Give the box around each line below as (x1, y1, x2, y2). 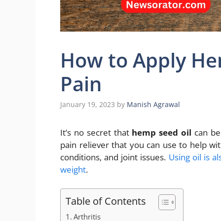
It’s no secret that (60, 127, 132, 139)
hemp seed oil (132, 127, 192, 139)
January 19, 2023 (60, 100, 115, 110)
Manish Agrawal (127, 100, 180, 110)
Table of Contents (66, 193, 146, 208)
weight (60, 164, 86, 176)
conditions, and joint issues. (60, 151, 169, 163)
